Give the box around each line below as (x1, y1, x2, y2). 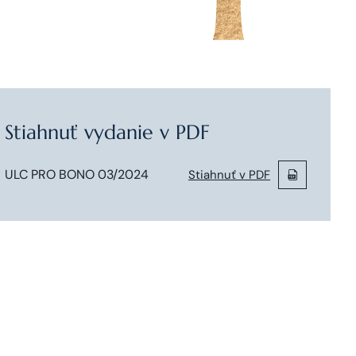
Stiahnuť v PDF (188, 167, 270, 183)
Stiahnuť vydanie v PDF (5, 120, 210, 145)
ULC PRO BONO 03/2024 (5, 166, 149, 183)
